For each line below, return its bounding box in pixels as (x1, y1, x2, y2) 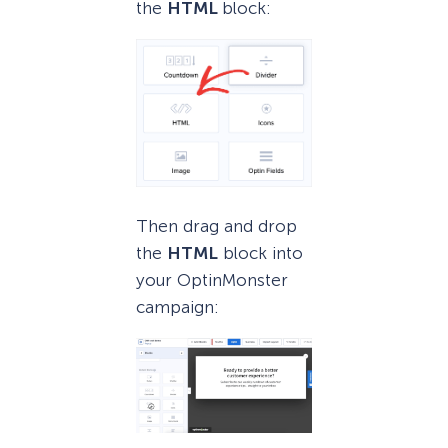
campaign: (136, 296, 219, 317)
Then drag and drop (136, 215, 297, 236)
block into (218, 242, 303, 263)
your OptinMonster (136, 269, 288, 290)
